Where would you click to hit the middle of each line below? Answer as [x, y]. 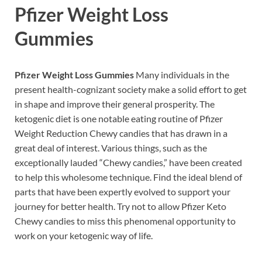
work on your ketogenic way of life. [84, 236]
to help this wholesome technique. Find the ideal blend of [128, 177]
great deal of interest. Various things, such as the [111, 148]
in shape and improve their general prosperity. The [115, 104]
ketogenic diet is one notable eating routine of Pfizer [119, 119]
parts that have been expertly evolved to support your [123, 192]
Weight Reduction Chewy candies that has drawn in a [121, 133]
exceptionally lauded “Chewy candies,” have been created [128, 163]
